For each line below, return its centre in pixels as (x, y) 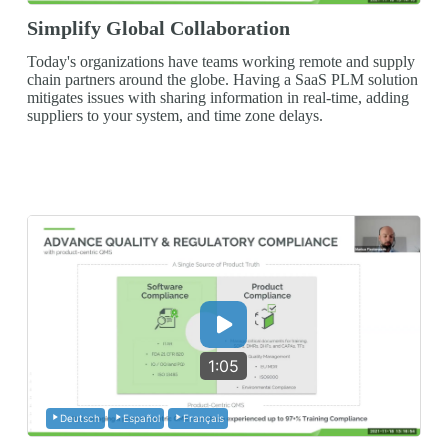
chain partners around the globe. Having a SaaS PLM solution (222, 79)
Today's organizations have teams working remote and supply (220, 61)
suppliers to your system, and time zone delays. (174, 115)
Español (141, 418)
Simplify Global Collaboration (158, 28)
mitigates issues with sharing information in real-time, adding (217, 97)
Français (203, 418)
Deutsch (80, 418)
